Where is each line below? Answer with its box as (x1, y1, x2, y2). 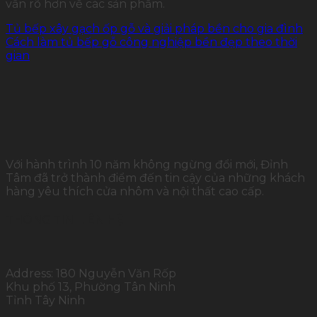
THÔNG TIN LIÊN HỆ (6, 212, 124, 226)
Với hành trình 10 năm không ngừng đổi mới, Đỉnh (6, 157, 288, 171)
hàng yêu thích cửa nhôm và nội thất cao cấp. (6, 184, 264, 198)
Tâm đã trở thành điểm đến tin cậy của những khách (6, 171, 305, 185)
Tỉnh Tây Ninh (6, 294, 85, 308)
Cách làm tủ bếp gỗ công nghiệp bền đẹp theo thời (6, 35, 297, 49)
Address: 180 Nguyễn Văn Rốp (6, 267, 176, 281)
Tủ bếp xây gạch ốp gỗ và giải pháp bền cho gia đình (6, 21, 303, 35)
